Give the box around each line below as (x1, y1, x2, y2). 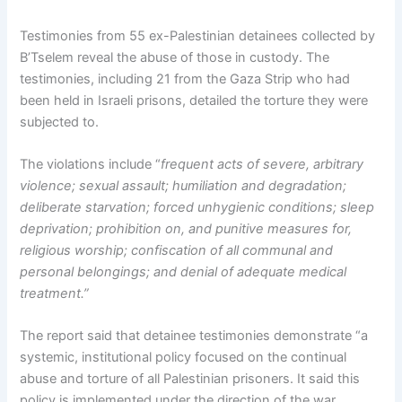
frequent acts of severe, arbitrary (161, 156, 364, 173)
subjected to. (20, 113, 100, 130)
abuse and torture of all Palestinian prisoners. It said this (20, 371, 361, 388)
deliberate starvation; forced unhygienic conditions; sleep (20, 199, 375, 216)
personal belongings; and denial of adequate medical (20, 264, 347, 281)
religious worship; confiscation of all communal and (20, 242, 334, 259)
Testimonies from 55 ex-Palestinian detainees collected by (20, 27, 376, 44)
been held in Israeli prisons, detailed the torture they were (20, 92, 369, 109)
